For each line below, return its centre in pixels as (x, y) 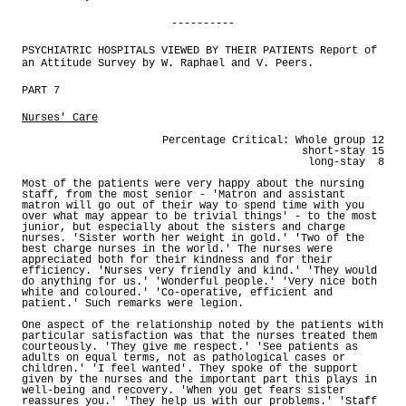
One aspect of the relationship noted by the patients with (203, 325)
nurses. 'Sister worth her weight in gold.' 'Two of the (193, 238)
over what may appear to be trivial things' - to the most (199, 216)
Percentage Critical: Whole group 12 (273, 140)
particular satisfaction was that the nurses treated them (199, 336)
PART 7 (41, 90)
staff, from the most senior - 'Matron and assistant (184, 194)
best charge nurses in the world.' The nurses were (177, 249)
